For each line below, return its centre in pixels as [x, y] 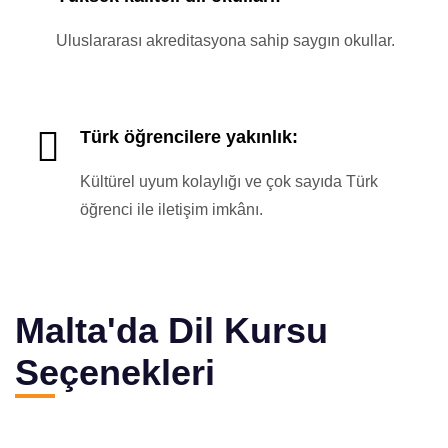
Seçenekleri [115, 372]
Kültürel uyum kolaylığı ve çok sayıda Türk [229, 181]
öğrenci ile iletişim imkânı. [171, 209]
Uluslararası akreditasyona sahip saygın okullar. [225, 40]
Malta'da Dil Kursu [171, 330]
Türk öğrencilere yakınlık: [189, 137]
